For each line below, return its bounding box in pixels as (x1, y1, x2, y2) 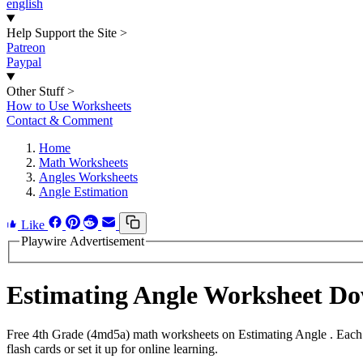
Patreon (6, 41, 45, 54)
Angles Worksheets (39, 170, 138, 184)
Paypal (6, 55, 41, 69)
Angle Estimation (39, 185, 128, 199)
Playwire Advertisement (21, 234, 144, 248)
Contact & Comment (6, 113, 113, 127)
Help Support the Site (6, 26, 117, 40)
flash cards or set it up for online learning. (6, 342, 218, 357)
